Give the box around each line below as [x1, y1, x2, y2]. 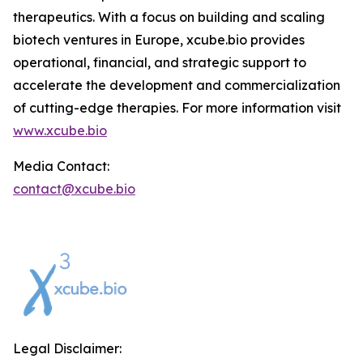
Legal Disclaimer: [13, 340, 122, 357]
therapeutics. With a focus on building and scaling [13, 9, 325, 25]
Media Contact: [13, 158, 109, 174]
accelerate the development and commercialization [13, 77, 340, 93]
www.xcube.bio [13, 122, 107, 139]
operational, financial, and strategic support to [13, 54, 306, 70]
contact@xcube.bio [13, 181, 135, 197]
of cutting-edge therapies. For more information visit [13, 100, 341, 116]
